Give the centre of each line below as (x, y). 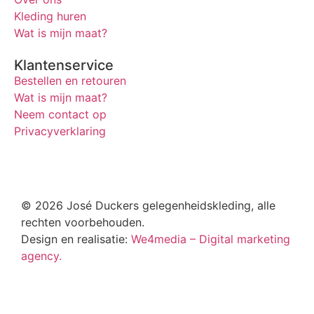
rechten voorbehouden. (83, 223)
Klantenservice (64, 66)
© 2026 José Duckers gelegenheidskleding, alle (148, 206)
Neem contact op (60, 115)
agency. (41, 256)
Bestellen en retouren (70, 81)
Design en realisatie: (76, 239)
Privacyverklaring (60, 131)
